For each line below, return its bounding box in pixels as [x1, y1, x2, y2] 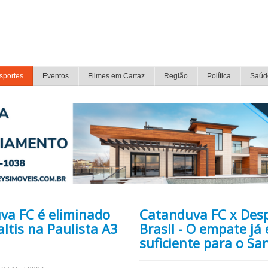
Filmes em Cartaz [88, 72, 145, 80]
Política [207, 72, 231, 80]
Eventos [42, 72, 69, 80]
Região [164, 72, 188, 80]
